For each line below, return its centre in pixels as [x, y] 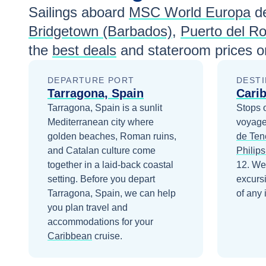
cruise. [108, 236]
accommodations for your [100, 222]
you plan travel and [88, 208]
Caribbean [70, 236]
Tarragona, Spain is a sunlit [105, 108]
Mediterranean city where [101, 122]
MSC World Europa [190, 12]
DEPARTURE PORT [91, 80]
